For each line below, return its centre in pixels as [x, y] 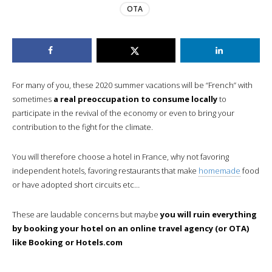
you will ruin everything [209, 214]
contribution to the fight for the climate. [83, 127]
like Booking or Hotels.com [67, 242]
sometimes [33, 99]
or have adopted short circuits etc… [76, 184]
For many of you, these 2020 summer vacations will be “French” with [132, 85]
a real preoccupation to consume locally [135, 99]
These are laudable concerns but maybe [86, 214]
